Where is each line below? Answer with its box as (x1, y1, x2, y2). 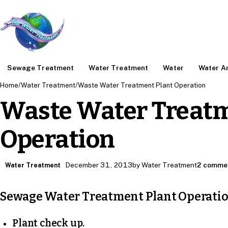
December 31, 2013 (65, 161, 133, 169)
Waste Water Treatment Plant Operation (78, 81, 206, 90)
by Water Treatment (132, 161, 197, 169)
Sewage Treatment (7, 63, 74, 72)
